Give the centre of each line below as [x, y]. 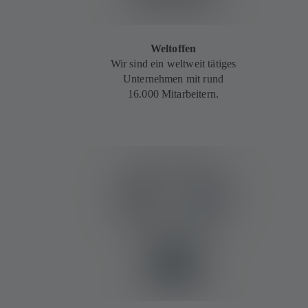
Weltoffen [173, 49]
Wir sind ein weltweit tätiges [173, 64]
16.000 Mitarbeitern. [173, 94]
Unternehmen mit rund [173, 79]
